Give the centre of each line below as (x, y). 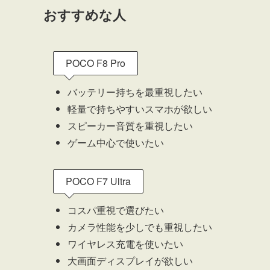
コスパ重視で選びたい (116, 210)
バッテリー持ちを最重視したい (135, 92)
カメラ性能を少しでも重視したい (140, 227)
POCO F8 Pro (96, 63)
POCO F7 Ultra (98, 181)
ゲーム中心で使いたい (116, 143)
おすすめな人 (85, 15)
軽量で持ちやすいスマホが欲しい (140, 109)
